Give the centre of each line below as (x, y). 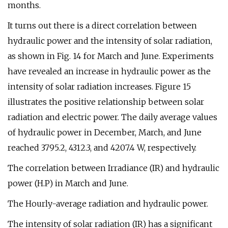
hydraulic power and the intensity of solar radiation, (110, 41)
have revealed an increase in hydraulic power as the (109, 71)
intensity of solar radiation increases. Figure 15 (99, 87)
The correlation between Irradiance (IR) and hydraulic (113, 168)
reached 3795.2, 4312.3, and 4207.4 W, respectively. (102, 148)
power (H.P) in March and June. (68, 183)
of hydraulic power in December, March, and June (105, 132)
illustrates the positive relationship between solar (106, 102)
